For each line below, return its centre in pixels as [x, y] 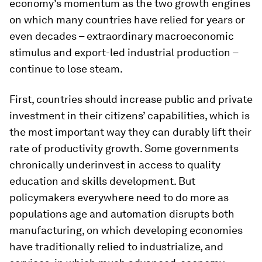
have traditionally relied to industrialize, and [116, 246]
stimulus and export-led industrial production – [124, 52]
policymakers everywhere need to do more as [119, 197]
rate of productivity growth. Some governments [124, 148]
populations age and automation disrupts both [122, 213]
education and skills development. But [102, 181]
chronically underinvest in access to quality [115, 164]
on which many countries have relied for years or [127, 19]
